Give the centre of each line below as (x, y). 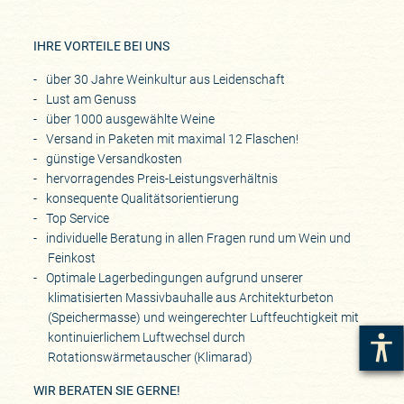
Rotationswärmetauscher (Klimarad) (150, 358)
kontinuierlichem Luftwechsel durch (146, 338)
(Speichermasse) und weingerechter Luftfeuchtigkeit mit (203, 318)
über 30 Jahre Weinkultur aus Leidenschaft (165, 80)
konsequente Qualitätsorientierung (142, 199)
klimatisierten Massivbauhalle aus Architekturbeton (190, 298)
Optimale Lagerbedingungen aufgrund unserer (174, 278)
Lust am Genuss (91, 100)
